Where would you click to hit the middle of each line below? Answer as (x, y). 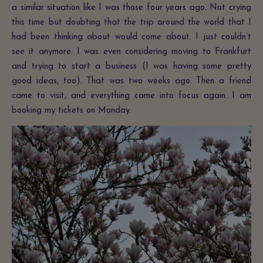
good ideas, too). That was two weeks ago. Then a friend (131, 81)
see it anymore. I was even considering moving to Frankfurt (131, 52)
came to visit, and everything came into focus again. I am (131, 96)
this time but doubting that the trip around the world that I (131, 22)
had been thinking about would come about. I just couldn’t (131, 37)
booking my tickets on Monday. (72, 110)
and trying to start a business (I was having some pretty (131, 66)
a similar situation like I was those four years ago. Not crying (131, 8)
